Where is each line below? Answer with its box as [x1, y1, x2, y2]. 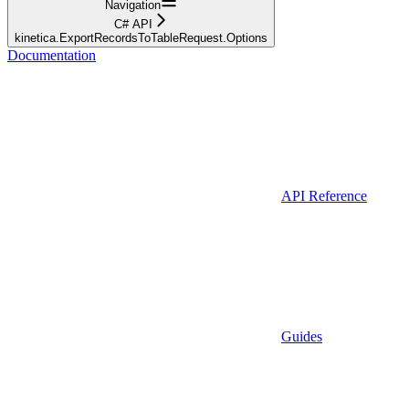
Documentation [7, 47, 96, 63]
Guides [281, 328, 322, 344]
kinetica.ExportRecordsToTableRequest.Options [15, 30, 267, 45]
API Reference [281, 187, 367, 204]
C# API [113, 16, 152, 31]
